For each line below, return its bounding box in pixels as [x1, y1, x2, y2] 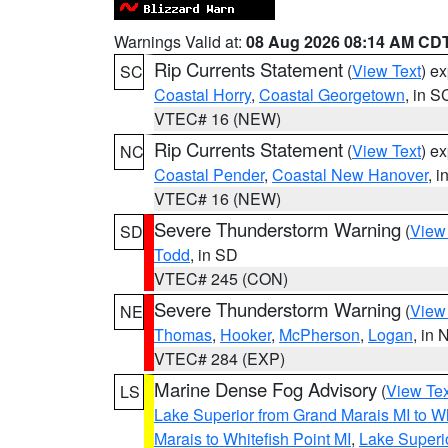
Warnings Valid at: [114, 30, 246, 53]
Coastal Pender [154, 163, 264, 186]
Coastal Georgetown [259, 83, 405, 106]
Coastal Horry [154, 83, 251, 106]
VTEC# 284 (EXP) [154, 347, 285, 370]
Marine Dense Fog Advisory [154, 376, 377, 402]
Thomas [154, 323, 212, 346]
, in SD [190, 243, 238, 266]
